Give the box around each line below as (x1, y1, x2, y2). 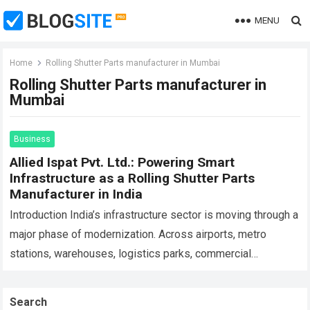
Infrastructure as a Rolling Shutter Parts (10, 170, 255, 186)
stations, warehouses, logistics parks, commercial (10, 247, 252, 260)
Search (10, 295, 48, 309)
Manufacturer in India (10, 186, 143, 202)
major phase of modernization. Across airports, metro (10, 228, 267, 241)
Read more (131, 287, 181, 298)
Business (14, 134, 51, 144)
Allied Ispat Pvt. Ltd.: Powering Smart (10, 154, 235, 170)
